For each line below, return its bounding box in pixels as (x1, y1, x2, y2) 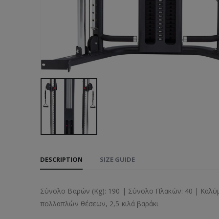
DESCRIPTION (40, 154, 83, 164)
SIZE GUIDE (100, 154, 135, 164)
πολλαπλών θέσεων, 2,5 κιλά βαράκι (40, 198, 159, 208)
